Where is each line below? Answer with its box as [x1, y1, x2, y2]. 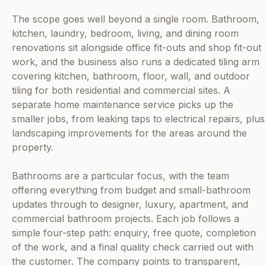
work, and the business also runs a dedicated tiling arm [12, 56, 259, 68]
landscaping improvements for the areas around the [12, 127, 247, 140]
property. [12, 141, 53, 154]
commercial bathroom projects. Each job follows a [12, 213, 239, 225]
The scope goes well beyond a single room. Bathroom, [12, 13, 259, 26]
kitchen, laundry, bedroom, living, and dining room [12, 27, 239, 40]
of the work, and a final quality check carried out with [12, 241, 254, 254]
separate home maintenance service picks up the [12, 99, 233, 111]
